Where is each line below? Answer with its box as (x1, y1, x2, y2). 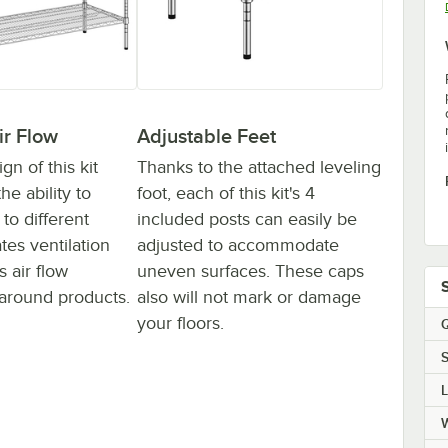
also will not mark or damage (137, 286, 361, 307)
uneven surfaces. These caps (137, 260, 364, 281)
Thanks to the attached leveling (137, 156, 381, 177)
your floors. (137, 312, 224, 333)
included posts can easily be (137, 208, 357, 229)
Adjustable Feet (137, 124, 276, 147)
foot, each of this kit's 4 (137, 182, 315, 203)
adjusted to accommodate (137, 234, 339, 255)
